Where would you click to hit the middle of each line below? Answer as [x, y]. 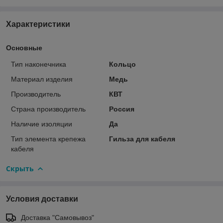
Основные [24, 48]
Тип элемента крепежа [48, 139]
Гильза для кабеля [142, 139]
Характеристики [38, 24]
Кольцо [122, 64]
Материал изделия [42, 79]
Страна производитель [48, 109]
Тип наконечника [39, 64]
